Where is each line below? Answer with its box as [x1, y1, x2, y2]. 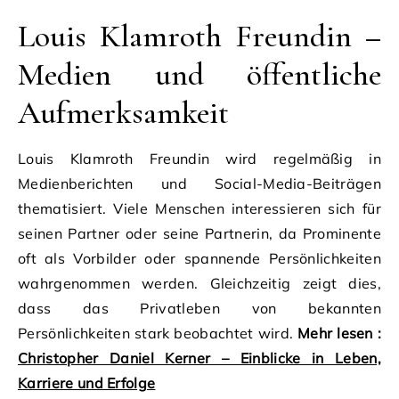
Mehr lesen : [297, 323, 381, 342]
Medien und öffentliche [18, 54, 381, 94]
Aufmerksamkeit [18, 93, 229, 132]
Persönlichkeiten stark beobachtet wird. [18, 323, 298, 342]
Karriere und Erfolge [18, 373, 156, 392]
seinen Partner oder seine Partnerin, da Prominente [18, 224, 381, 242]
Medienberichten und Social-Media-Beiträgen [18, 174, 381, 192]
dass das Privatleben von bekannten [18, 298, 381, 317]
